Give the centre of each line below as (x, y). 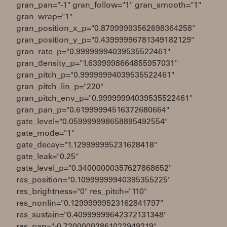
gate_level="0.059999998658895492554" (92, 122)
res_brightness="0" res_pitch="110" (82, 192)
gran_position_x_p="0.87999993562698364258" (106, 29)
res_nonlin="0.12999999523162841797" (90, 204)
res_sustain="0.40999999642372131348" (91, 215)
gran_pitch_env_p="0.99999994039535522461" (104, 99)
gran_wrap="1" (44, 17)
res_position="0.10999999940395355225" (93, 180)
